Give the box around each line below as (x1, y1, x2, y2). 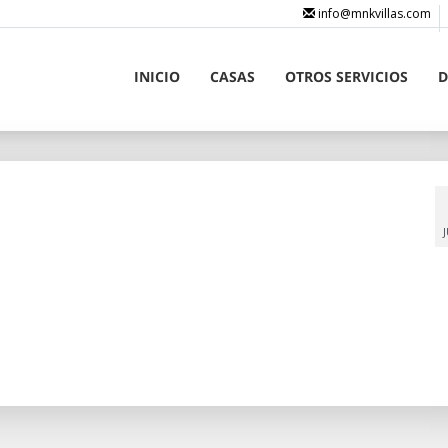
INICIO (133, 67, 180, 86)
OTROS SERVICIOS (284, 67, 408, 86)
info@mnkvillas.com (315, 5, 432, 22)
